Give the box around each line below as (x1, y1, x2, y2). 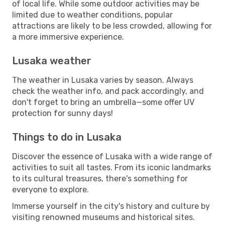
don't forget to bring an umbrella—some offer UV (12, 97, 194, 107)
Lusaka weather (12, 54, 91, 67)
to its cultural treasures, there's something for (12, 173, 188, 183)
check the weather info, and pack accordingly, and (12, 86, 204, 96)
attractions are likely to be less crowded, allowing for (12, 21, 212, 31)
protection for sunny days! (12, 108, 113, 118)
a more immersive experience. (12, 32, 124, 42)
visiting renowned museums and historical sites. (12, 212, 195, 222)
